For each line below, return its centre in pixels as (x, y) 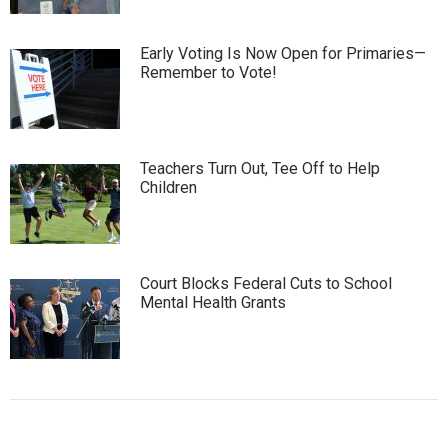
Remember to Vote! (208, 72)
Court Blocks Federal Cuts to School (266, 283)
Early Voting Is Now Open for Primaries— (283, 53)
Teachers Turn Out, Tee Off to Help (260, 168)
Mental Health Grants (213, 302)
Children (168, 187)
